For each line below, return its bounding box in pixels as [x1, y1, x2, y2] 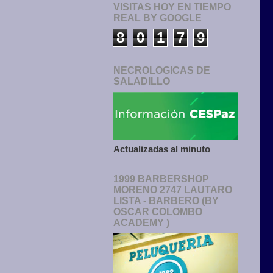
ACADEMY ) [113, 218, 169, 229]
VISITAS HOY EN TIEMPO [113, 2, 231, 13]
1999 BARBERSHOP [113, 174, 209, 185]
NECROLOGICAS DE [113, 65, 210, 76]
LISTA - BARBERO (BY [113, 196, 219, 207]
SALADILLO [113, 76, 170, 87]
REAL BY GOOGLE [113, 13, 202, 24]
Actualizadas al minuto [113, 144, 210, 155]
